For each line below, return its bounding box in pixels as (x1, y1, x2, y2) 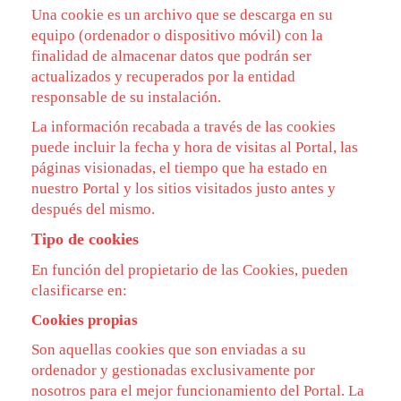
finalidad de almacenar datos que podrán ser (31, 47, 311, 64)
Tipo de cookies (31, 230, 139, 248)
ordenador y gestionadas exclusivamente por (31, 362, 315, 379)
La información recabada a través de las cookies (31, 118, 336, 135)
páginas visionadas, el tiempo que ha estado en (31, 159, 328, 176)
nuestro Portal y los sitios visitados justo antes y (31, 180, 336, 197)
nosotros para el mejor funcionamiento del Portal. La (31, 382, 364, 399)
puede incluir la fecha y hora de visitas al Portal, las (31, 139, 358, 156)
